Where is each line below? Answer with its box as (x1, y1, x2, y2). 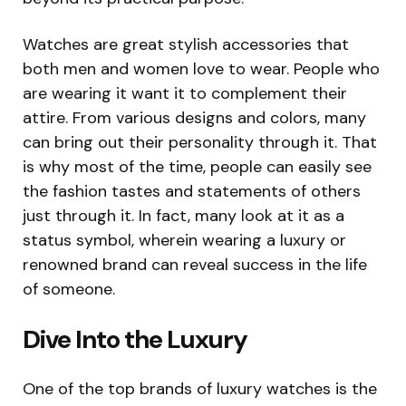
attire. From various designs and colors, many (23, 106, 366, 129)
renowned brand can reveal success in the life (23, 253, 367, 275)
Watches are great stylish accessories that (23, 33, 349, 55)
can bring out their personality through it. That (23, 130, 377, 153)
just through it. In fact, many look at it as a (23, 204, 344, 227)
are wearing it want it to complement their (23, 82, 347, 104)
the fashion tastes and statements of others (23, 179, 361, 202)
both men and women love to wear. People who (23, 57, 380, 80)
